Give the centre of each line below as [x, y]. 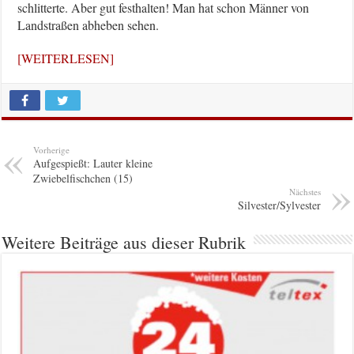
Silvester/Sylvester [279, 205]
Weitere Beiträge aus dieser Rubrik [124, 243]
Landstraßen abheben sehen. [88, 25]
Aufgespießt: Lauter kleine [93, 164]
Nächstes [305, 192]
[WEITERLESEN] [66, 58]
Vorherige [52, 150]
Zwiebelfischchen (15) [83, 179]
